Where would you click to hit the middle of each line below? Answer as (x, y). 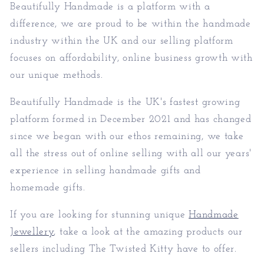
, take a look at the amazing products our (148, 232)
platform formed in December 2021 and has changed (131, 120)
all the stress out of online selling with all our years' (131, 154)
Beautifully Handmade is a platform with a (110, 6)
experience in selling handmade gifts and (105, 171)
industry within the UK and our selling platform (122, 41)
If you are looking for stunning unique (100, 215)
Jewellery (32, 232)
